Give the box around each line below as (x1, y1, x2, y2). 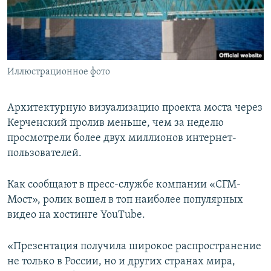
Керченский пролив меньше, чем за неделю (7, 117, 224, 129)
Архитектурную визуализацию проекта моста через (7, 102, 263, 114)
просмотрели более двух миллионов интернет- (7, 132, 237, 145)
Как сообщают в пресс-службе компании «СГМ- (7, 179, 241, 191)
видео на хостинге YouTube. (7, 209, 145, 221)
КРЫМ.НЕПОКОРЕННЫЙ (22, 28, 106, 38)
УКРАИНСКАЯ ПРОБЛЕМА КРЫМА (22, 72, 136, 81)
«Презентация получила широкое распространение (7, 241, 261, 253)
